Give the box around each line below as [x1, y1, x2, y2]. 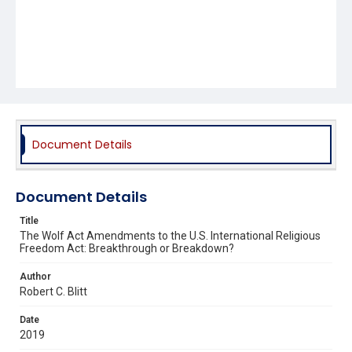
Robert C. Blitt [20, 284, 87, 298]
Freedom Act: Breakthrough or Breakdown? [20, 241, 234, 255]
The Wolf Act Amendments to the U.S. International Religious [20, 229, 321, 242]
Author [20, 270, 51, 282]
